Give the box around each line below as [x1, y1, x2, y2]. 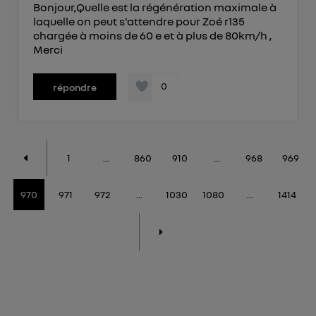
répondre [52, 81, 97, 94]
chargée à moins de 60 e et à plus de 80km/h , [32, 28, 272, 43]
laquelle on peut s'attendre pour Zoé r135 [32, 14, 245, 29]
